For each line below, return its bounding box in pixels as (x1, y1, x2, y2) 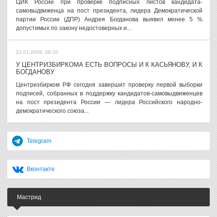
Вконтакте (27, 166, 55, 172)
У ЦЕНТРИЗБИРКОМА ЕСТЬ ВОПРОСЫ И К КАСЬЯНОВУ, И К (16, 61, 202, 68)
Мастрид (17, 194, 41, 201)
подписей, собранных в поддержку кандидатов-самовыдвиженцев (16, 90, 202, 97)
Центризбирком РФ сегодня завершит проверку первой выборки (16, 81, 202, 88)
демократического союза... (16, 108, 89, 114)
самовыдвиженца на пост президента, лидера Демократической (16, 7, 202, 14)
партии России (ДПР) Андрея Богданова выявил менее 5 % (16, 16, 202, 23)
